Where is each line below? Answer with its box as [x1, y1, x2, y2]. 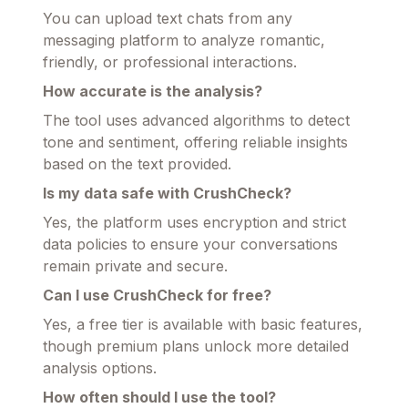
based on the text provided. [43, 155, 231, 174]
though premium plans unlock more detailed [43, 337, 349, 356]
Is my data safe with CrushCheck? [43, 184, 291, 203]
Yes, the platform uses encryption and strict [43, 213, 346, 232]
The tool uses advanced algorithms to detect [43, 111, 350, 130]
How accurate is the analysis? [43, 82, 262, 101]
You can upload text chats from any [43, 9, 292, 28]
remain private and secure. [43, 257, 228, 276]
